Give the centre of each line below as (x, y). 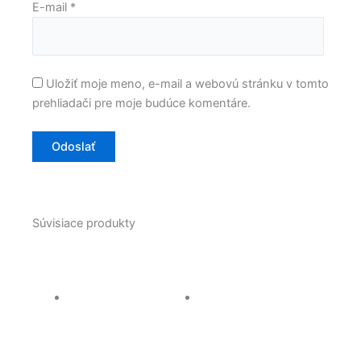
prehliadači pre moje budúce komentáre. (141, 104)
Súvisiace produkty (84, 223)
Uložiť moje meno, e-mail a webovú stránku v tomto (187, 84)
